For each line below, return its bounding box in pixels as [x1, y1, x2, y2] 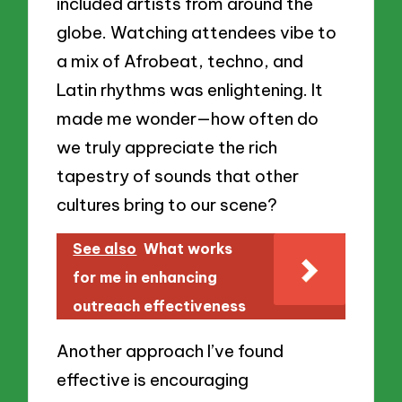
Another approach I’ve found [57, 339, 284, 362]
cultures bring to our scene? [57, 194, 278, 216]
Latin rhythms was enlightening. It [57, 79, 324, 101]
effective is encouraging [57, 368, 249, 390]
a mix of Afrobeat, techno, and [57, 50, 304, 73]
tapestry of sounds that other [57, 165, 300, 188]
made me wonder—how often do [57, 108, 319, 130]
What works [144, 240, 233, 258]
